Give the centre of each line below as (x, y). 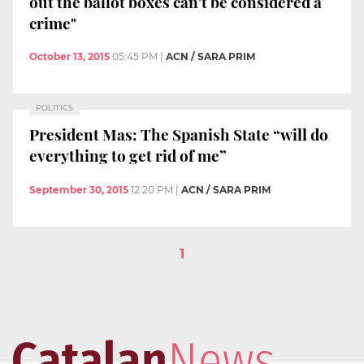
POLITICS (54, 108)
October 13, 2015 (69, 57)
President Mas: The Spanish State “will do (179, 134)
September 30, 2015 (79, 189)
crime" (53, 22)
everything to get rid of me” (128, 155)
